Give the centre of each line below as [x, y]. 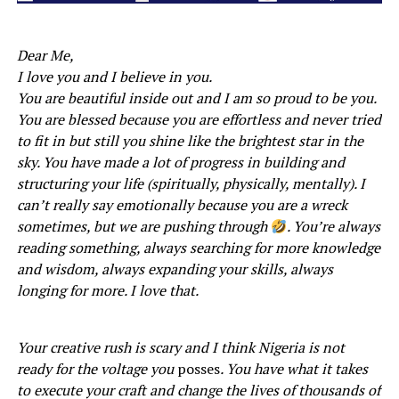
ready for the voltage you [97, 368]
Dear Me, [45, 55]
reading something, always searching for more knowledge [198, 247]
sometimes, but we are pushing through [143, 226]
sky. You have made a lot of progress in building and [180, 162]
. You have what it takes [293, 368]
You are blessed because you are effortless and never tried [199, 119]
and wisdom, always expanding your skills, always [175, 269]
